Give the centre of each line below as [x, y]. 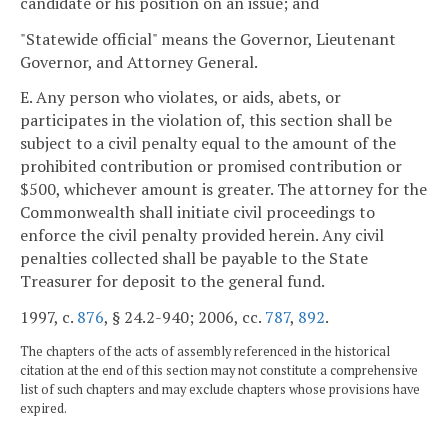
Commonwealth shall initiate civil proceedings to [197, 212]
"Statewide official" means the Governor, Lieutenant [208, 38]
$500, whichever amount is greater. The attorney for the [223, 189]
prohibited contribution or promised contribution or [211, 166]
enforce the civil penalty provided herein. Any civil [202, 235]
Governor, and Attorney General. [139, 61]
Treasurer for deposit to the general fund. [172, 281]
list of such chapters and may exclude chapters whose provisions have [220, 390]
